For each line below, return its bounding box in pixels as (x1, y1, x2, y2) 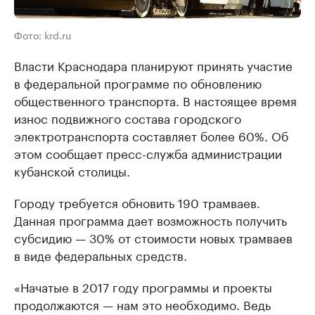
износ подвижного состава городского (14, 108, 241, 127)
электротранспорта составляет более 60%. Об (14, 126, 288, 145)
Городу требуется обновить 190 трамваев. (14, 193, 260, 212)
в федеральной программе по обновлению (14, 73, 262, 92)
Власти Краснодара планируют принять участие (14, 56, 292, 75)
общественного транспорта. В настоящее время (14, 91, 297, 110)
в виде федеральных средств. (14, 245, 187, 264)
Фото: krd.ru (14, 27, 71, 43)
